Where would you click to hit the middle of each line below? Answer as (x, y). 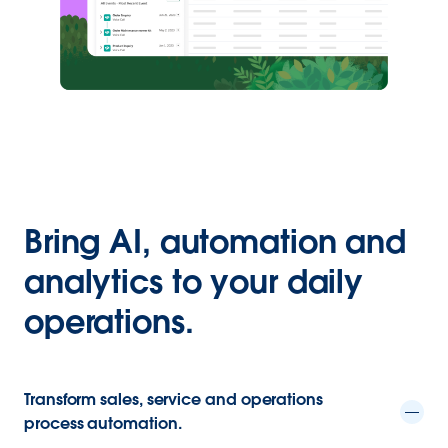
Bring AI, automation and (215, 242)
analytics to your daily (194, 282)
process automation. (103, 424)
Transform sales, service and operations (173, 400)
